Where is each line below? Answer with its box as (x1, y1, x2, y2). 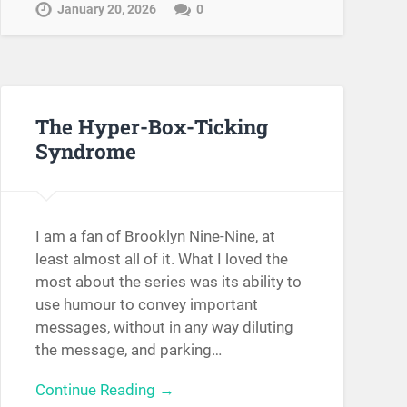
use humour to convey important (35, 295, 258, 314)
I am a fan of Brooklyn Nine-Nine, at (35, 227, 275, 246)
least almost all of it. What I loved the (35, 250, 288, 269)
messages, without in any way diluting (35, 318, 293, 337)
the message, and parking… (35, 341, 222, 360)
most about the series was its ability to (35, 273, 302, 292)
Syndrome (35, 136, 136, 164)
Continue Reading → (35, 381, 174, 400)
